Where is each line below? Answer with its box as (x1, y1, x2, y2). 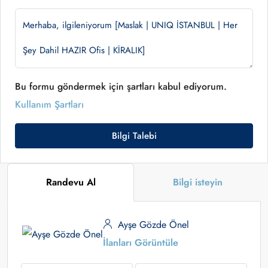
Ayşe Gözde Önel (115, 218, 189, 232)
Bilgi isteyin (172, 175, 223, 189)
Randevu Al (45, 175, 96, 189)
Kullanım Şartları (15, 98, 84, 111)
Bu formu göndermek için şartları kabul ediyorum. (15, 80, 227, 93)
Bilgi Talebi (111, 129, 157, 142)
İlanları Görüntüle (103, 236, 178, 249)
